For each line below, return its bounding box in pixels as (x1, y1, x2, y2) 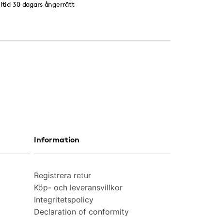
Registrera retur (34, 170, 91, 180)
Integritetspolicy (34, 194, 93, 204)
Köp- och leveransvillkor (34, 182, 123, 192)
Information (34, 134, 79, 144)
